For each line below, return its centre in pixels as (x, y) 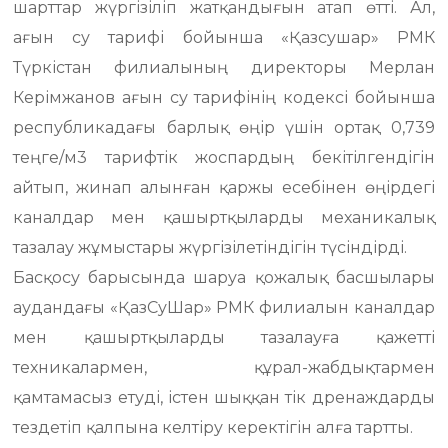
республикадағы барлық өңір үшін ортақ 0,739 (224, 127)
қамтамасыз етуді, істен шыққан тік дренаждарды (224, 397)
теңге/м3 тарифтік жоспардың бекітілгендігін (224, 157)
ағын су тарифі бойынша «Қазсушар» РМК (224, 37)
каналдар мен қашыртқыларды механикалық (224, 217)
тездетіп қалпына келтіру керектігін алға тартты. (213, 427)
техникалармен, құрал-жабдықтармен (224, 367)
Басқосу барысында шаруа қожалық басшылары (224, 277)
